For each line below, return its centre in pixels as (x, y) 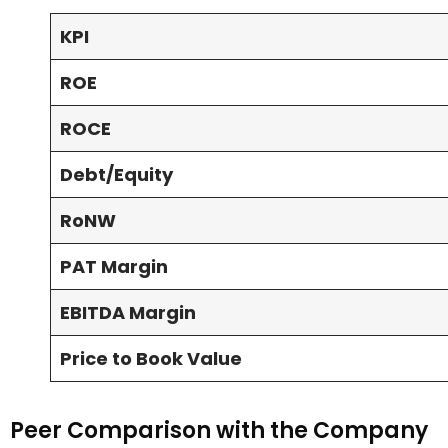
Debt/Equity (116, 175)
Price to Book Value (153, 359)
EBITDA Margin (128, 313)
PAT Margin (114, 267)
